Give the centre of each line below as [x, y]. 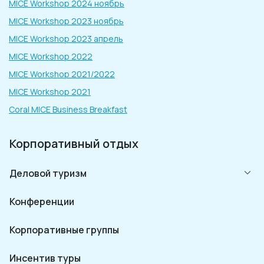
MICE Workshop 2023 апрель [66, 38]
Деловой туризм [48, 173]
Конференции [42, 201]
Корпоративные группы [64, 230]
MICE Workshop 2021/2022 [62, 74]
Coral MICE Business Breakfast [68, 109]
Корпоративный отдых [74, 143]
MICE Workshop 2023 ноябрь [66, 21]
